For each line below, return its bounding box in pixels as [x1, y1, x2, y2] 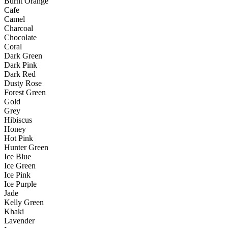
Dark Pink [4, 61, 37, 70]
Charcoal [4, 24, 33, 33]
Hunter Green [4, 143, 48, 152]
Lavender [4, 216, 35, 225]
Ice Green [4, 161, 36, 170]
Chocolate [4, 33, 37, 42]
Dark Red [4, 70, 36, 79]
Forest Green [4, 88, 46, 97]
